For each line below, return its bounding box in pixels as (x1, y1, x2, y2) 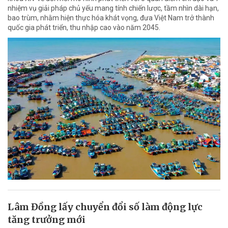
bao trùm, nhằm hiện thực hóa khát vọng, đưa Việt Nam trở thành (8, 13, 214, 22)
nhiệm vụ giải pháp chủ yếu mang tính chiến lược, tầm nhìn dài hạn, (8, 4, 219, 12)
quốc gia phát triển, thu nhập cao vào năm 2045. (8, 23, 160, 32)
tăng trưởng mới (8, 213, 85, 225)
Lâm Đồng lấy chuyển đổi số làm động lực (8, 201, 203, 213)
